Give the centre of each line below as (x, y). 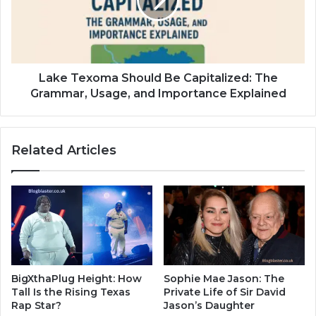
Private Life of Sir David (225, 292)
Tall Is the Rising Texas (71, 292)
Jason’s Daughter (209, 306)
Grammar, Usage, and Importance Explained (158, 94)
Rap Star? (36, 306)
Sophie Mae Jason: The (224, 279)
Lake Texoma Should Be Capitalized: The (158, 78)
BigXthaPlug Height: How (77, 279)
